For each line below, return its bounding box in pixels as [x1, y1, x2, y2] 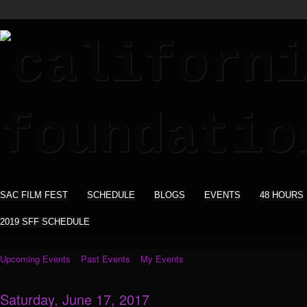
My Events [140, 252, 184, 265]
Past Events [81, 252, 130, 265]
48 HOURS [260, 190, 304, 200]
